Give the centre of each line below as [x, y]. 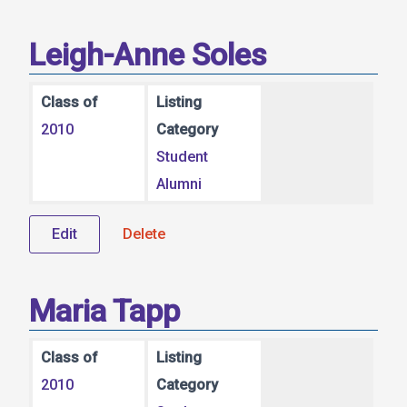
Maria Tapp [104, 310]
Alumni [179, 184]
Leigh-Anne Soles [148, 55]
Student [183, 156]
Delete [144, 233]
